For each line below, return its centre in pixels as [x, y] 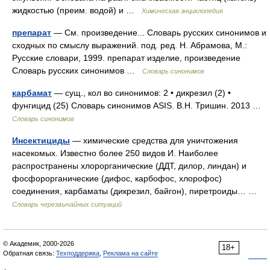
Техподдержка [78, 253]
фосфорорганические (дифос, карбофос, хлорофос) [117, 178]
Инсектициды [41, 140]
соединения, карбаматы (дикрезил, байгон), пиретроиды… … [137, 191]
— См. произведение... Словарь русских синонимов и [159, 33]
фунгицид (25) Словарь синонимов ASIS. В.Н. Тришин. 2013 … [139, 105]
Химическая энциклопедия [182, 11]
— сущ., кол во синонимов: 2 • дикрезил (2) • [141, 93]
